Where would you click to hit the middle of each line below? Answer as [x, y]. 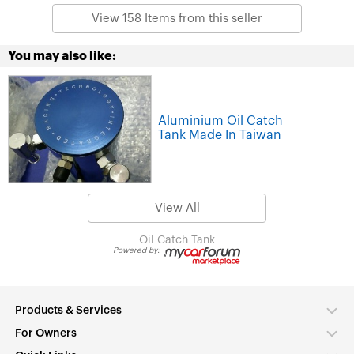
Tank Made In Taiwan [220, 136]
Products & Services [68, 311]
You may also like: [62, 56]
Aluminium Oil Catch [220, 121]
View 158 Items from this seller [177, 18]
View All [177, 208]
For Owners [46, 334]
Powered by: [139, 250]
